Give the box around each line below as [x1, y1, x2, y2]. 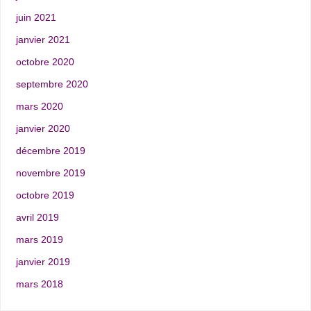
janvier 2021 [15, 34, 70, 46]
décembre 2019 [15, 145, 85, 157]
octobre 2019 [15, 190, 74, 201]
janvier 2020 [15, 123, 70, 135]
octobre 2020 [15, 56, 74, 68]
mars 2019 [15, 234, 63, 246]
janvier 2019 [15, 256, 70, 268]
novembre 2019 [15, 167, 85, 179]
